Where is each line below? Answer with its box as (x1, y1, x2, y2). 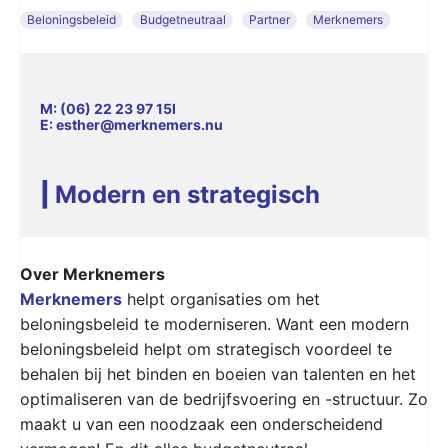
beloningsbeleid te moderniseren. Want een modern (20, 313, 409, 334)
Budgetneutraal (139, 11, 226, 27)
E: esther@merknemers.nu (40, 115, 223, 133)
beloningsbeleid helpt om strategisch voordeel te (20, 338, 392, 359)
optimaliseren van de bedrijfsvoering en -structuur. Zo (20, 388, 428, 409)
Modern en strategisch (55, 179, 320, 209)
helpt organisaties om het (122, 288, 320, 309)
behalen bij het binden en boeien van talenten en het (20, 363, 416, 384)
